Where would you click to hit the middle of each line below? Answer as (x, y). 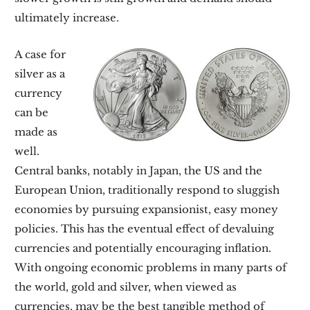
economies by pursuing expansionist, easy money (147, 209)
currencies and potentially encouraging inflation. (143, 248)
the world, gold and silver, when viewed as (126, 287)
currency (39, 93)
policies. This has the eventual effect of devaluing (145, 229)
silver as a (40, 74)
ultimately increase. (67, 18)
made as (36, 132)
